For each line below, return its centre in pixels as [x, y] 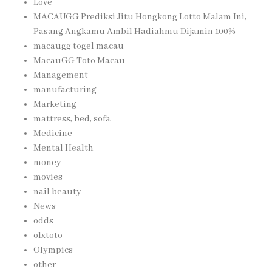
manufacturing [65, 90]
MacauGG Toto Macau [79, 61]
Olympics [53, 250]
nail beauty [57, 192]
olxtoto [48, 236]
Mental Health [63, 148]
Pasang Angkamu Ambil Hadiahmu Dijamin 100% [134, 32]
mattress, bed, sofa [72, 119]
